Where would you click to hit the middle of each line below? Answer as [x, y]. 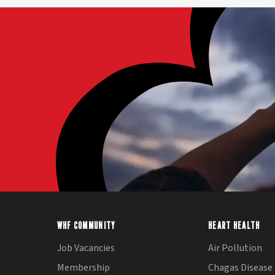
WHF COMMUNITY [86, 226]
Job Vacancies [86, 248]
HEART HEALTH [234, 226]
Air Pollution [235, 248]
